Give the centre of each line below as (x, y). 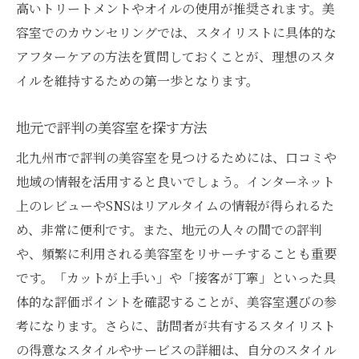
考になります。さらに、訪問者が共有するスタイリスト (176, 325)
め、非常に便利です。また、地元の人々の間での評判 (169, 229)
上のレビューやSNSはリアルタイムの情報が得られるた (175, 205)
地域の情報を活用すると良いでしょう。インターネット (175, 181)
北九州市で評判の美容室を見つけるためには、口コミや (176, 157)
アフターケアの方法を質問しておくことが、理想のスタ (176, 56)
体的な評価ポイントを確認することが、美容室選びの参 (176, 301)
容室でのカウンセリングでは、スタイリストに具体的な (176, 32)
